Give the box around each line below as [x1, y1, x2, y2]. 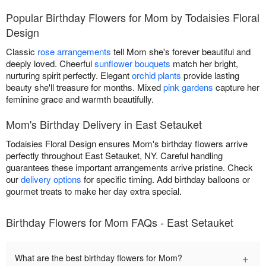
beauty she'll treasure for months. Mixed [6, 81, 163, 94]
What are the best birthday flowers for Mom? [15, 252, 182, 264]
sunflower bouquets [94, 57, 170, 70]
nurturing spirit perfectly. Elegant [6, 69, 132, 82]
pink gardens [163, 81, 213, 94]
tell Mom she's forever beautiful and [111, 45, 251, 58]
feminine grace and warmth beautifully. [6, 93, 154, 106]
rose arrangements [37, 45, 111, 58]
